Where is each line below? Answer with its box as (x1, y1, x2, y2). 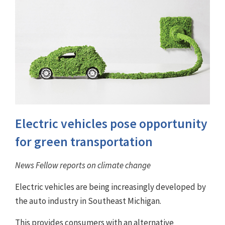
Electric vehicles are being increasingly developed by (15, 181, 206, 192)
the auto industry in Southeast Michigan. (15, 195, 161, 206)
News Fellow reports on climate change (15, 159, 151, 171)
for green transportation (15, 133, 153, 150)
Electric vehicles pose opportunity (15, 115, 207, 132)
